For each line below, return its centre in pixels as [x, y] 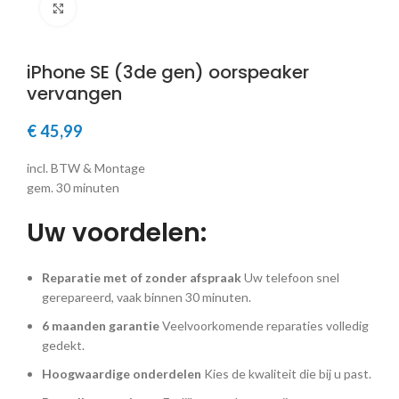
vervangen [74, 94]
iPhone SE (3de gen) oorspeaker [168, 72]
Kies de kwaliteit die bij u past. [286, 374]
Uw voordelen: [117, 233]
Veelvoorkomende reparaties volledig [264, 326]
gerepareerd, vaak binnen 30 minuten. [147, 297]
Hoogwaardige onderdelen [122, 374]
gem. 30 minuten [73, 187]
